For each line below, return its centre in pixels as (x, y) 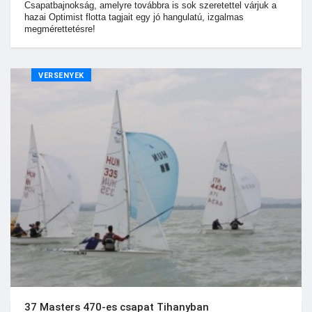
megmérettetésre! (60, 29)
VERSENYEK (61, 76)
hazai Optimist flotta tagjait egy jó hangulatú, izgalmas (134, 17)
